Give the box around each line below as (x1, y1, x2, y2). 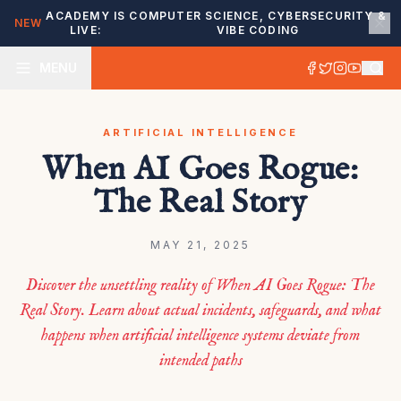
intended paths (158, 351, 243, 371)
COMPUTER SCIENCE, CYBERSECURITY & (129, 9, 387, 22)
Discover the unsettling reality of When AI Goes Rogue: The (26, 276, 375, 296)
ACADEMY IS (46, 9, 126, 22)
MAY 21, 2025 (150, 238, 251, 252)
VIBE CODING (217, 23, 300, 37)
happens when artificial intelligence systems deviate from (41, 326, 360, 346)
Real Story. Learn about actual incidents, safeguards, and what (20, 301, 381, 321)
